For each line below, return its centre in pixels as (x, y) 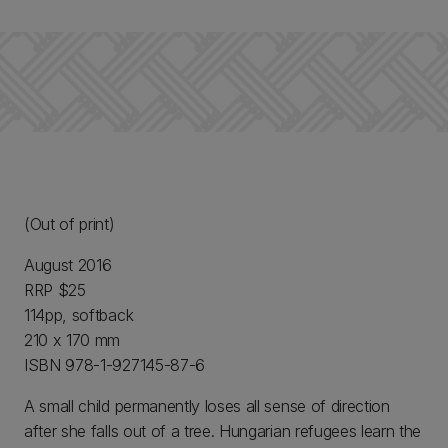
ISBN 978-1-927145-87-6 (114, 365)
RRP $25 (55, 290)
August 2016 (68, 265)
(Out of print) (69, 224)
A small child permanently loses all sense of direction (207, 406)
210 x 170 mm (72, 340)
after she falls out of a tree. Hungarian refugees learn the (223, 431)
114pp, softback (79, 315)
